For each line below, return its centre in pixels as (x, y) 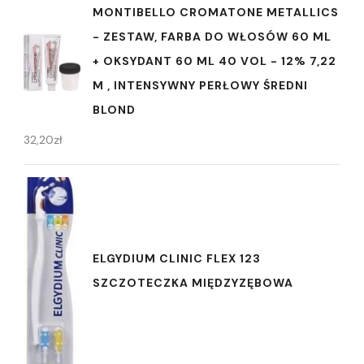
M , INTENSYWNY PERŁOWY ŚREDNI (200, 85)
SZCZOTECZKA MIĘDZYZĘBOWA (193, 283)
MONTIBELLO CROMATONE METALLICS (216, 12)
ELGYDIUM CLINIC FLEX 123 (177, 259)
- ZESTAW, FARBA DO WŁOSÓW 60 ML (212, 36)
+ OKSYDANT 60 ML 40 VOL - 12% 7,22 (214, 61)
